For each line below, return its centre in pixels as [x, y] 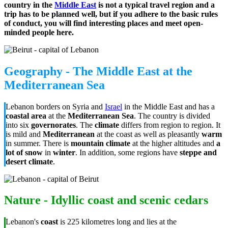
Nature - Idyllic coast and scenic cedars [106, 200]
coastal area [26, 116]
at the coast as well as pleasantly [148, 134]
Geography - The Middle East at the [98, 71]
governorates [53, 125]
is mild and [24, 134]
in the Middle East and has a [168, 106]
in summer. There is [38, 143]
